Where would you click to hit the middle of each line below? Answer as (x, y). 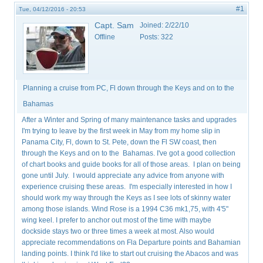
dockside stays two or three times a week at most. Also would (118, 232)
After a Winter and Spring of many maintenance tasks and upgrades (129, 120)
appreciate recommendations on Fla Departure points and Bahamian (131, 243)
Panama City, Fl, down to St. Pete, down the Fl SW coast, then (119, 142)
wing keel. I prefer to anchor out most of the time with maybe (117, 220)
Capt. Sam (114, 26)
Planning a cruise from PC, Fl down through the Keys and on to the (129, 88)
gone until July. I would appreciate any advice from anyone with (123, 176)
